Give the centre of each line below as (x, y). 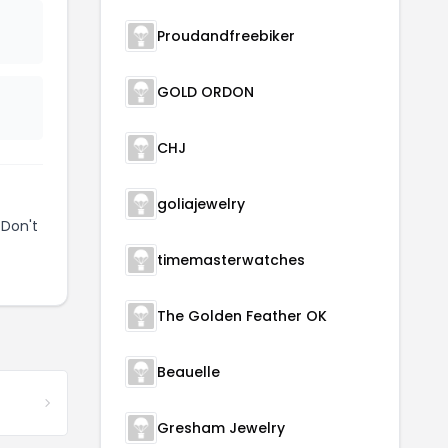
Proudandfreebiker (226, 36)
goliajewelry (201, 204)
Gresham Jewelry (221, 428)
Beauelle (188, 372)
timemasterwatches (231, 260)
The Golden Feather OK (242, 316)
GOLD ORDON (205, 92)
